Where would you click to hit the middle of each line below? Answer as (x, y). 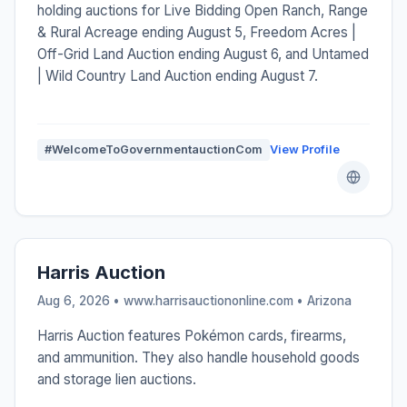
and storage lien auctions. (117, 380)
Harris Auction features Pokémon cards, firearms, (192, 336)
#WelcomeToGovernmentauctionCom (154, 150)
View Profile (305, 150)
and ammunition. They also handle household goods (199, 358)
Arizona (329, 301)
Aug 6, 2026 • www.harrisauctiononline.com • (172, 301)
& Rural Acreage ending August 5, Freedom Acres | (197, 33)
